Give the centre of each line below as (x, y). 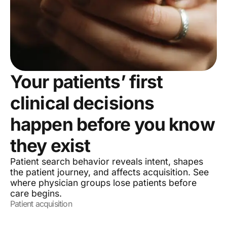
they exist (50, 146)
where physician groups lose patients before (103, 183)
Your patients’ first (87, 82)
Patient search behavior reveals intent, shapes (107, 162)
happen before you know (112, 124)
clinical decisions (82, 103)
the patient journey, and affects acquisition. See (109, 172)
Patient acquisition (41, 204)
